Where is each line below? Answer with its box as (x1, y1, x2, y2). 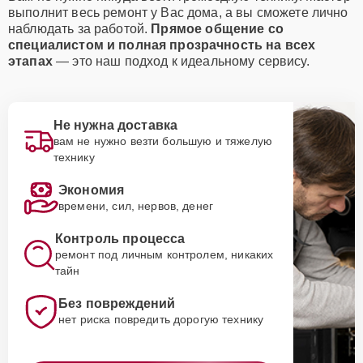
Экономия (58, 183, 125, 197)
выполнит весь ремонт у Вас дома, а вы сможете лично (8, 6, 348, 19)
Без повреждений (58, 297, 176, 310)
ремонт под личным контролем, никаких (54, 248, 274, 261)
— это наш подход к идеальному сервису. (52, 54, 310, 68)
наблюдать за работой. (8, 22, 152, 36)
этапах (8, 54, 53, 68)
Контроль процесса (54, 232, 186, 246)
